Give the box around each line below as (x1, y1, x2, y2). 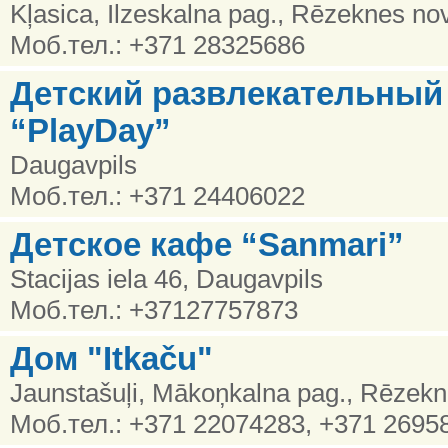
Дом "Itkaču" (10, 340, 213, 377)
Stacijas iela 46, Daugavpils (10, 263, 323, 294)
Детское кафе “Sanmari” (10, 226, 404, 263)
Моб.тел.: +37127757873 (10, 294, 298, 325)
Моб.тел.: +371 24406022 (10, 180, 305, 211)
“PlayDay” (10, 112, 171, 149)
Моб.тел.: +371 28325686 (10, 29, 305, 60)
